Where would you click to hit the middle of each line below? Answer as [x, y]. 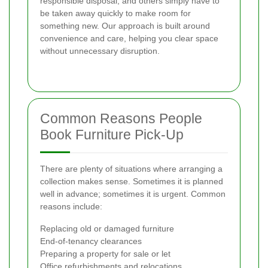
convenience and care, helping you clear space [129, 39]
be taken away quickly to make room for [115, 13]
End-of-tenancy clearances [91, 241]
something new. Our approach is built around [125, 26]
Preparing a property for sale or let [105, 254]
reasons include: [71, 207]
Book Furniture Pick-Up [112, 135]
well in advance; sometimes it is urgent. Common [133, 194]
